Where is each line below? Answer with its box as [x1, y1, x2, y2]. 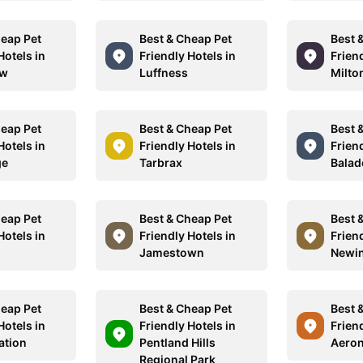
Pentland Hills [139, 335, 216, 349]
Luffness [139, 66, 189, 79]
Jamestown [139, 246, 205, 259]
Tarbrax [139, 156, 183, 169]
